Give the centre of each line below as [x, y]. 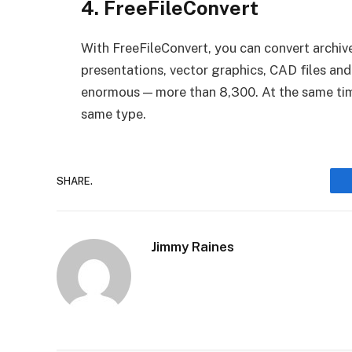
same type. [114, 114]
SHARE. [75, 181]
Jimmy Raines [192, 247]
